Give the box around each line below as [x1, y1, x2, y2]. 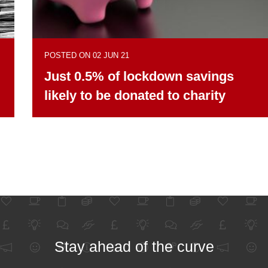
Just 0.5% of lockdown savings [44, 68, 234, 84]
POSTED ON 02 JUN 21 [44, 50, 129, 60]
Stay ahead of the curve [54, 237, 214, 255]
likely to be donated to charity [44, 87, 226, 103]
